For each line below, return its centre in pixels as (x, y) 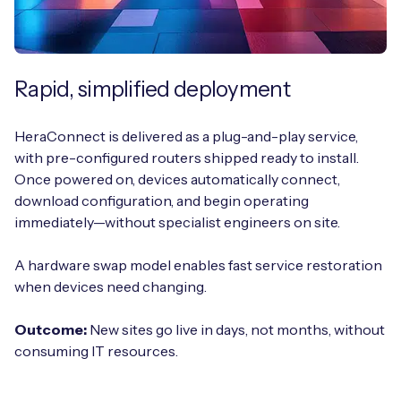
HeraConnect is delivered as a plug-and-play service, (186, 136)
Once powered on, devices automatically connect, (177, 179)
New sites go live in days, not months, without (236, 329)
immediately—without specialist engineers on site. (177, 222)
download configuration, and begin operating (162, 200)
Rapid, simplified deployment (152, 89)
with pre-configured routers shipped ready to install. (187, 157)
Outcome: (51, 329)
